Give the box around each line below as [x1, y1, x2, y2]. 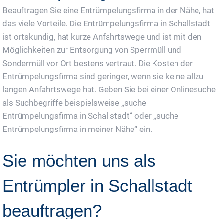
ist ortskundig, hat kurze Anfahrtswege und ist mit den [2, 31, 201, 42]
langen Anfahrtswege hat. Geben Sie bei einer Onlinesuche [2, 84, 216, 94]
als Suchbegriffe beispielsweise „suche [2, 97, 146, 108]
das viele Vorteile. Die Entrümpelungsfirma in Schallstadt [2, 18, 210, 28]
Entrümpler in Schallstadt [2, 175, 192, 195]
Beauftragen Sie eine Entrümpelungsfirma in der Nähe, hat [2, 5, 214, 15]
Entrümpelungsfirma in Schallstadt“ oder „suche [2, 110, 178, 121]
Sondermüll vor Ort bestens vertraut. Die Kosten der [2, 58, 193, 68]
